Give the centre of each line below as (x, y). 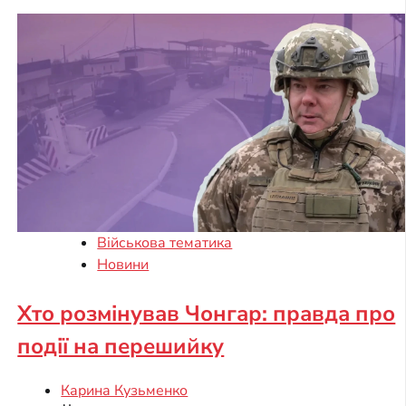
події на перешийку (121, 346)
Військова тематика (165, 242)
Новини (123, 264)
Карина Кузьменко (125, 391)
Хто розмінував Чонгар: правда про (207, 313)
